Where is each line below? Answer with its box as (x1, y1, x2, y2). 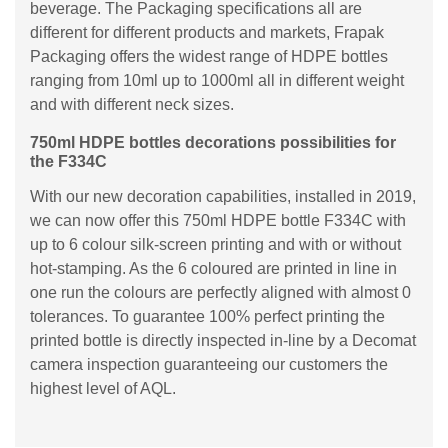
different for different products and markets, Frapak (30, 24, 384, 41)
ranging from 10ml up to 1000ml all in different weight (30, 72, 404, 89)
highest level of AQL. (30, 380, 176, 397)
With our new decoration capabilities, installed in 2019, (30, 188, 416, 205)
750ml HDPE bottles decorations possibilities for (30, 134, 396, 151)
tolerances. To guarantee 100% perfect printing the (30, 308, 385, 325)
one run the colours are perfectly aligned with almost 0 (30, 284, 411, 301)
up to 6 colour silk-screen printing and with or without (30, 236, 401, 253)
